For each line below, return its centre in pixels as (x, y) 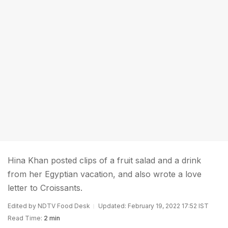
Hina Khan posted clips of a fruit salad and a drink (104, 160)
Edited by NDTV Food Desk (49, 206)
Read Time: (25, 218)
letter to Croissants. (45, 188)
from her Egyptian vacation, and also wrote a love (105, 174)
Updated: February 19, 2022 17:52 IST (153, 206)
